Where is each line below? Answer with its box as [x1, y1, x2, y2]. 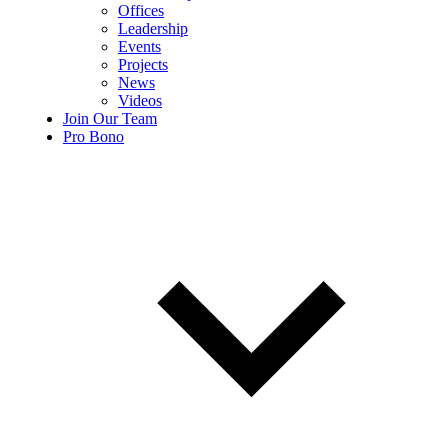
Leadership [118, 19, 188, 37]
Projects [118, 55, 168, 73]
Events [118, 37, 161, 55]
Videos [118, 91, 162, 109]
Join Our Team [63, 109, 157, 127]
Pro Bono [63, 127, 124, 145]
